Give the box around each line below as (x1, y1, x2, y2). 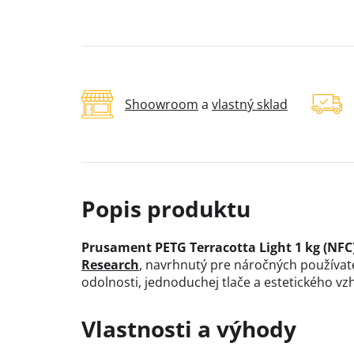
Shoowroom (125, 96, 198, 114)
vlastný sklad (212, 96, 288, 114)
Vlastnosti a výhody (81, 314, 296, 345)
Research (81, 256, 139, 274)
